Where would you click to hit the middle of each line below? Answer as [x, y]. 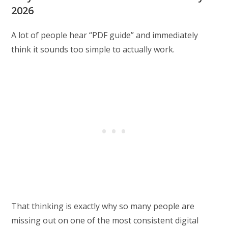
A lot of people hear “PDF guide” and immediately [105, 35]
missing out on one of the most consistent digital [105, 221]
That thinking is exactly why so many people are [103, 206]
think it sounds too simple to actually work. [93, 50]
